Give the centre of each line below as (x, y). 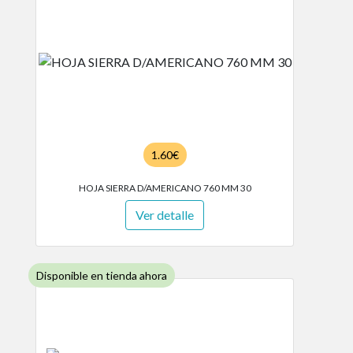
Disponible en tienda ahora (102, 275)
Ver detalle (165, 215)
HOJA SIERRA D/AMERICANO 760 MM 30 (165, 188)
